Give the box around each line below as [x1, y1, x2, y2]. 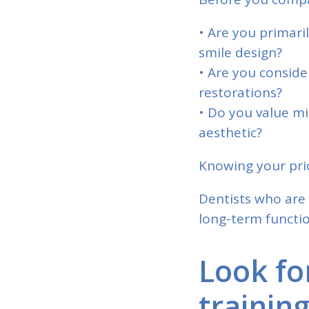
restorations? [199, 83, 282, 101]
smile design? [199, 43, 282, 61]
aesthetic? [199, 123, 262, 141]
